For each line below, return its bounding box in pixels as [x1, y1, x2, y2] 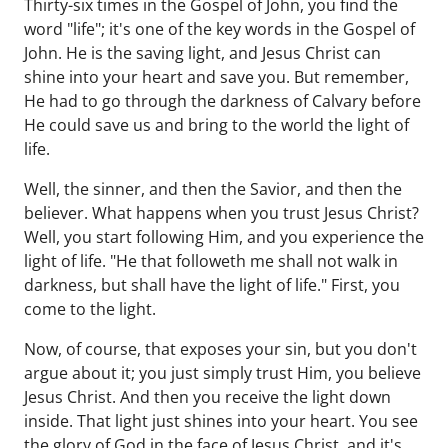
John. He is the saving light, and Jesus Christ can [24, 42, 381, 64]
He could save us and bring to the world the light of [24, 114, 409, 136]
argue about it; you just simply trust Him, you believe [24, 362, 421, 384]
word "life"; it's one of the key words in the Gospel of [24, 18, 415, 40]
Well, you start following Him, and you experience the [24, 226, 424, 248]
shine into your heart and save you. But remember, [24, 66, 409, 88]
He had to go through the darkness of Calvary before [24, 90, 421, 112]
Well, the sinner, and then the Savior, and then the [24, 178, 402, 200]
